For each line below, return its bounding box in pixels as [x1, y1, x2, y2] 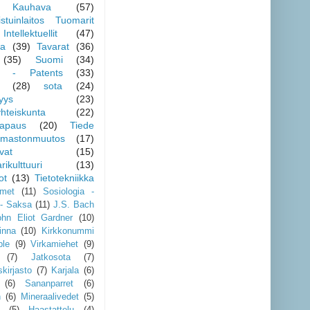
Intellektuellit [3, 27, 57, 39]
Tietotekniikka [35, 172, 94, 183]
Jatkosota [30, 252, 71, 262]
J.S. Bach [53, 199, 94, 210]
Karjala [51, 265, 80, 275]
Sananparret [25, 278, 74, 289]
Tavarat [37, 40, 70, 52]
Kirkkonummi [42, 226, 95, 236]
